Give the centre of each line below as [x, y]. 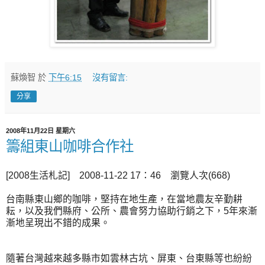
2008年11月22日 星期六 [41, 131]
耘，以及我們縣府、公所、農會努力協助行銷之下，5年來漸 [132, 211]
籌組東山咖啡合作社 [70, 147]
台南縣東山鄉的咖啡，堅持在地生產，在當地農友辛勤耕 [124, 199]
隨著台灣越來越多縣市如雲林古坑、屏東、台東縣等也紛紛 [129, 258]
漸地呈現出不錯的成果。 [58, 223]
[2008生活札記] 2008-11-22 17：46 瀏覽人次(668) [118, 176]
